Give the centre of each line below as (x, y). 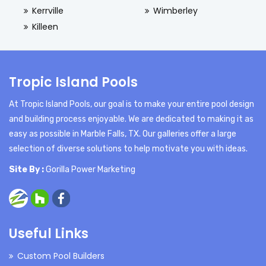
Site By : (26, 170)
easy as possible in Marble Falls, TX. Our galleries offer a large (123, 134)
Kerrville (48, 11)
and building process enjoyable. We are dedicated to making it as (131, 119)
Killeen (45, 27)
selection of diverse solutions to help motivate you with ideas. (128, 149)
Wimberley (175, 11)
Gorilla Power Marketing (91, 170)
